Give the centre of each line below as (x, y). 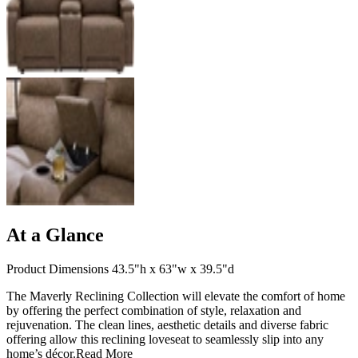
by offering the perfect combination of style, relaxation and (154, 311)
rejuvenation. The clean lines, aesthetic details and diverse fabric (167, 325)
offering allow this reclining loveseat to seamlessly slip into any (165, 340)
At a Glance (55, 235)
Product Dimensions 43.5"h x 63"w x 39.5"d (120, 269)
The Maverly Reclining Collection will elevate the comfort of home (176, 296)
